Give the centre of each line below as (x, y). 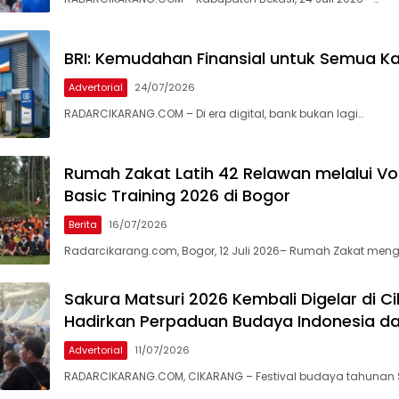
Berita (83, 224)
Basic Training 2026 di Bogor (177, 195)
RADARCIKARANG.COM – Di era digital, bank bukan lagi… (214, 113)
